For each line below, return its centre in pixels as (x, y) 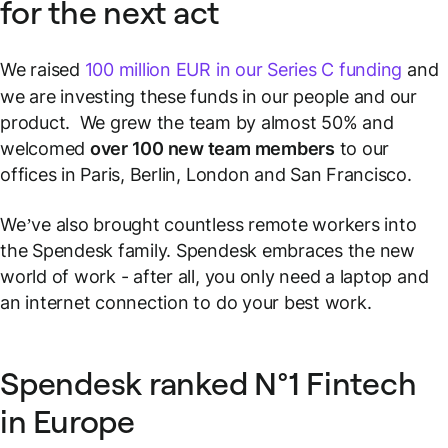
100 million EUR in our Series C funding (243, 69)
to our (362, 148)
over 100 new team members (212, 148)
